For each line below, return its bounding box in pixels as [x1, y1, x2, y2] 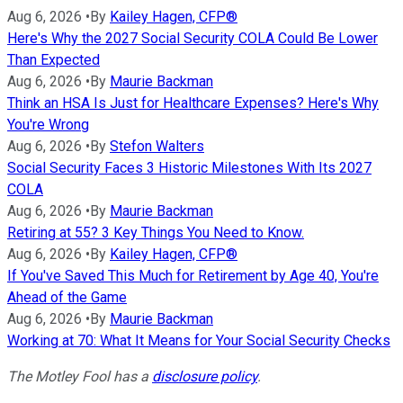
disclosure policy [152, 368, 257, 386]
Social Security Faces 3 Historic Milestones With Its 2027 [7, 159, 372, 177]
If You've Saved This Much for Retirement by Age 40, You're [7, 267, 379, 285]
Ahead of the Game [7, 289, 127, 307]
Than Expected [7, 51, 100, 69]
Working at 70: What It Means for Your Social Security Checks [7, 332, 390, 350]
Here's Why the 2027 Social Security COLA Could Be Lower [7, 30, 378, 48]
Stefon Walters [110, 138, 204, 156]
